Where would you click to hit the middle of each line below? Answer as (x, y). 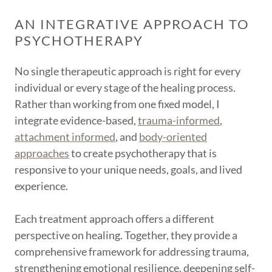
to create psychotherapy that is (143, 153)
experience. (41, 186)
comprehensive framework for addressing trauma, (132, 251)
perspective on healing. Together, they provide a (126, 235)
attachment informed (65, 137)
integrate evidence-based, (76, 120)
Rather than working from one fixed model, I (117, 104)
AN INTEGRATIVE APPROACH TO (132, 24)
